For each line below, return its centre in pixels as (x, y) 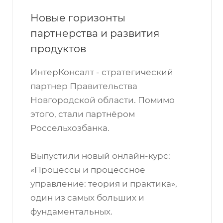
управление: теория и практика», (104, 184)
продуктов (58, 49)
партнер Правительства (84, 86)
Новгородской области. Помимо (103, 100)
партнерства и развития (95, 33)
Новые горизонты (78, 18)
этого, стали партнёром (83, 114)
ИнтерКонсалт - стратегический (102, 72)
